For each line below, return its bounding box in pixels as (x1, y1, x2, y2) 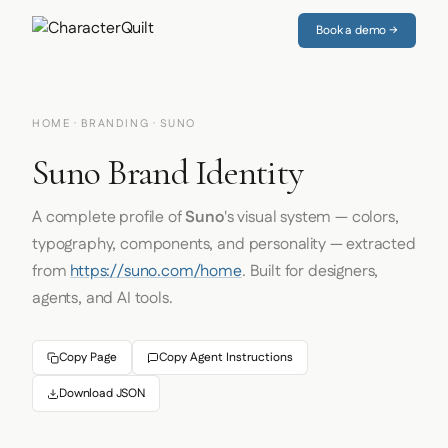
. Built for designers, (241, 260, 379, 283)
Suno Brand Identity (32, 151, 304, 194)
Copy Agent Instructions (159, 349, 293, 366)
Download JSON (59, 385, 145, 402)
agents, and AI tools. (32, 287, 173, 310)
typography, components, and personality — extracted (32, 233, 416, 256)
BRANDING (80, 116, 150, 132)
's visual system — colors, (223, 206, 399, 229)
